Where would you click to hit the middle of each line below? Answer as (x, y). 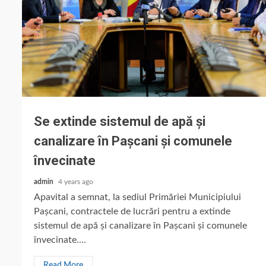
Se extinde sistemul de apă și (120, 121)
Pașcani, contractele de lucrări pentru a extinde (132, 211)
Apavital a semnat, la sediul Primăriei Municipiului (137, 197)
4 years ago (76, 182)
